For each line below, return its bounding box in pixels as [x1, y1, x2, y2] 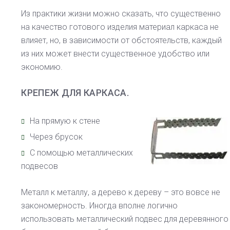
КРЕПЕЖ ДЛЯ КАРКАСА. [21, 87, 129, 99]
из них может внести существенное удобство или [21, 49, 210, 59]
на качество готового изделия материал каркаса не [21, 22, 219, 32]
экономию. [21, 62, 63, 72]
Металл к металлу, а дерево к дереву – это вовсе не [21, 187, 221, 198]
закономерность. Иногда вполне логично [21, 201, 178, 211]
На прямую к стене [30, 116, 101, 126]
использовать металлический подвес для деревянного [21, 214, 229, 224]
